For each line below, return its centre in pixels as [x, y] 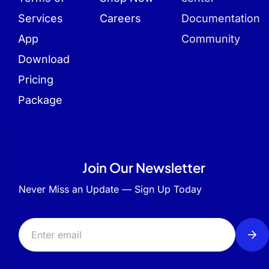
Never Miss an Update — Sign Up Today [110, 189]
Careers [120, 18]
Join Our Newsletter [144, 168]
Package [40, 100]
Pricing [36, 80]
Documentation [221, 18]
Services [41, 18]
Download [44, 59]
